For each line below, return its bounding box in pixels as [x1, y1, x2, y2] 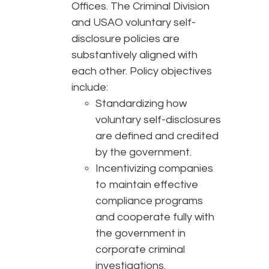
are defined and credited [95, 130, 219, 142]
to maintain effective [95, 179, 198, 191]
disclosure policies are [71, 33, 180, 45]
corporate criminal [95, 244, 185, 256]
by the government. [95, 147, 192, 159]
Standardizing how [95, 98, 187, 110]
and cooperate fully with [95, 211, 214, 223]
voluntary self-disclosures [95, 114, 221, 126]
